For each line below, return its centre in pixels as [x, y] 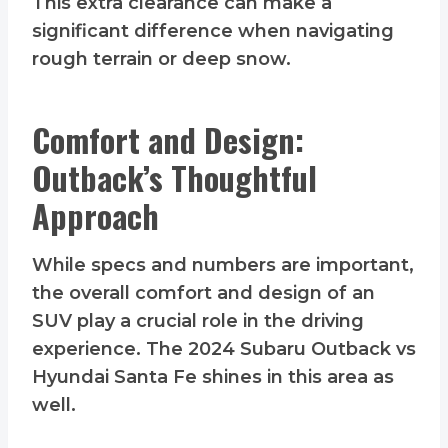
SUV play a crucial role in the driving [198, 321]
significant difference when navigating [213, 31]
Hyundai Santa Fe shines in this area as [213, 377]
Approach [95, 216]
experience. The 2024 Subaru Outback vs [224, 349]
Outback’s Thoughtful [174, 178]
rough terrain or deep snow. [161, 59]
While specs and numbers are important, [223, 265]
